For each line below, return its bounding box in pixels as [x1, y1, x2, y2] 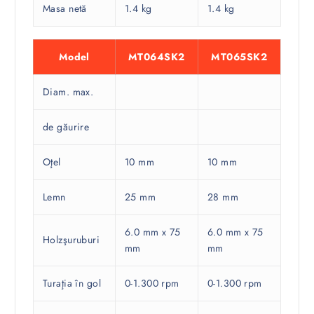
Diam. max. [42, 84, 94, 99]
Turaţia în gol [42, 275, 102, 290]
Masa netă [42, 1, 87, 16]
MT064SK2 [128, 49, 185, 64]
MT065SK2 [211, 49, 267, 64]
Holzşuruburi [42, 232, 100, 247]
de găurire [42, 119, 90, 134]
